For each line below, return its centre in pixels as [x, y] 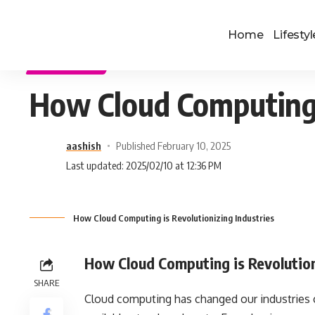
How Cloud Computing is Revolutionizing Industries [174, 218]
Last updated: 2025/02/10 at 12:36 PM [144, 165]
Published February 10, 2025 [173, 146]
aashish [84, 146]
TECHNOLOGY [69, 65]
